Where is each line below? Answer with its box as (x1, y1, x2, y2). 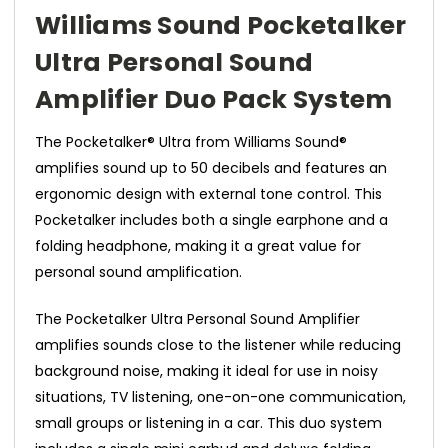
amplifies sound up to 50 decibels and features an (35, 158, 387, 179)
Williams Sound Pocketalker (35, 8, 407, 44)
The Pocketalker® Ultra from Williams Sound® (35, 132, 347, 153)
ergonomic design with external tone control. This (35, 184, 382, 205)
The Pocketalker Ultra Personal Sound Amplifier (35, 309, 360, 330)
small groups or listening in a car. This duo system (35, 413, 382, 434)
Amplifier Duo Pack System (35, 82, 393, 118)
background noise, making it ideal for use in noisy (35, 361, 378, 382)
